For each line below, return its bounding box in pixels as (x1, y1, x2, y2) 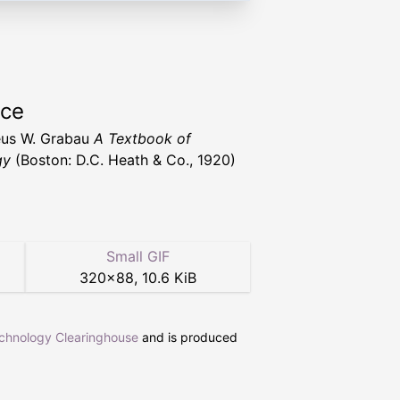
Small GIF (105, 247, 170, 265)
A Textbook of (94, 129, 191, 147)
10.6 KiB (141, 269, 196, 287)
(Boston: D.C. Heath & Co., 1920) (11, 151, 236, 169)
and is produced (138, 329, 237, 345)
